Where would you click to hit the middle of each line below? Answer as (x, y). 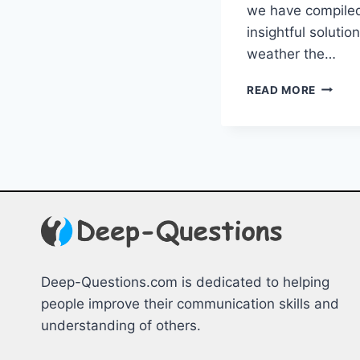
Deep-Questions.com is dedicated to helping (185, 282)
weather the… (291, 53)
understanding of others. (121, 326)
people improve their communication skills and (190, 304)
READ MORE (282, 90)
